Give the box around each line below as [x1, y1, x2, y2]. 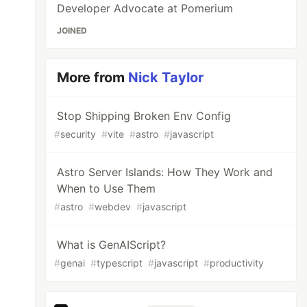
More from [57, 69, 129, 86]
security [60, 128, 97, 140]
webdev [95, 201, 132, 212]
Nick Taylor [128, 69, 204, 86]
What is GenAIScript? [57, 238, 167, 251]
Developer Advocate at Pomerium [57, 1, 234, 15]
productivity [210, 257, 265, 269]
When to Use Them [57, 182, 156, 195]
